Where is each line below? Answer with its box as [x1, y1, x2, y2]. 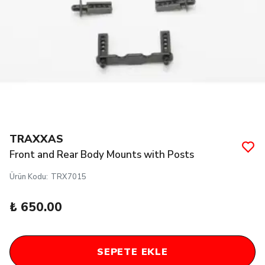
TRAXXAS [9, 132, 63, 147]
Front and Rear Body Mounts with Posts [9, 148, 194, 162]
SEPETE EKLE [97, 245, 168, 259]
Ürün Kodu [9, 172, 46, 183]
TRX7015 [51, 172, 86, 183]
